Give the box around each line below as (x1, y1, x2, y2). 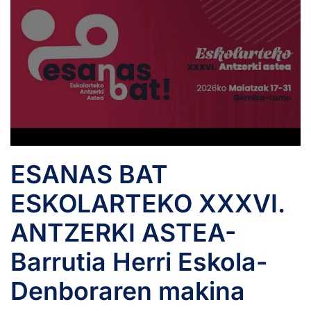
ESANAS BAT (10, 159, 168, 190)
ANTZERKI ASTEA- (10, 217, 237, 249)
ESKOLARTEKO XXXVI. (10, 188, 285, 219)
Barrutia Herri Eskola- (10, 246, 268, 278)
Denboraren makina (10, 276, 245, 307)
